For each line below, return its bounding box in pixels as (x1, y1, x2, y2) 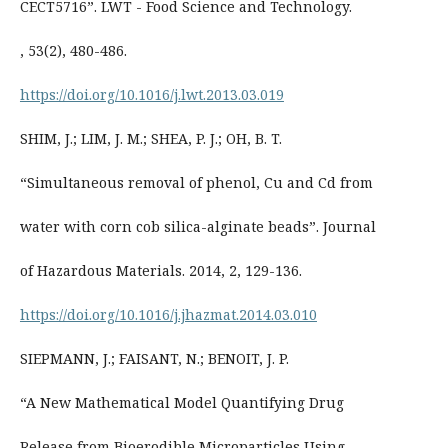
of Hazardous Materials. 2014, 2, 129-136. (19, 261, 302, 281)
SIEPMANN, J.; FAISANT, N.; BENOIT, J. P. (19, 349, 289, 369)
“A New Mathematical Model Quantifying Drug (19, 393, 344, 413)
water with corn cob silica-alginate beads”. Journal (19, 217, 376, 237)
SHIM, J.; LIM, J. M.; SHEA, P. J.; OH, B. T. (19, 129, 282, 149)
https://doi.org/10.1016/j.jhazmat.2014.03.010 (19, 305, 317, 325)
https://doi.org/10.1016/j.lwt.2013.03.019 (19, 85, 284, 105)
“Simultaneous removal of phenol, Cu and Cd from (19, 173, 373, 193)
